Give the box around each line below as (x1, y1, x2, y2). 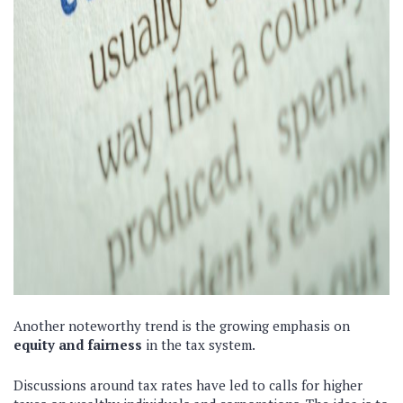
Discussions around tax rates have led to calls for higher (13, 376, 363, 394)
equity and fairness (13, 336, 142, 354)
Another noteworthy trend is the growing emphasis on (13, 317, 350, 335)
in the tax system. (142, 336, 255, 354)
